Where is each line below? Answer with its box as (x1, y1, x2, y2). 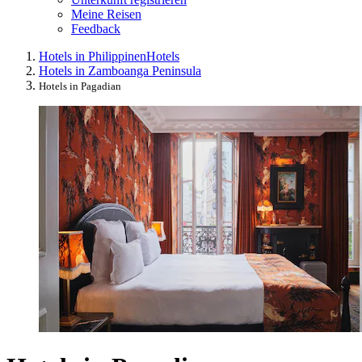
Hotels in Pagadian (39, 79, 121, 92)
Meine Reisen (71, 6, 141, 21)
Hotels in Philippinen (39, 48, 146, 63)
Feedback (71, 21, 120, 36)
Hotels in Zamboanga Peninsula (39, 63, 201, 78)
